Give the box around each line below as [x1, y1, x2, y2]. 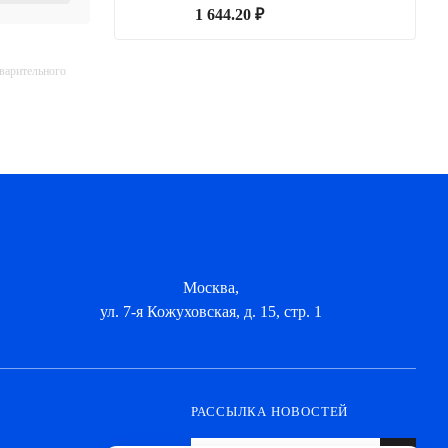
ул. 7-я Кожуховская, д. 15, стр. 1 [99, 303, 322, 320]
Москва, [182, 279, 239, 296]
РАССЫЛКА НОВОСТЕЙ [191, 400, 349, 420]
